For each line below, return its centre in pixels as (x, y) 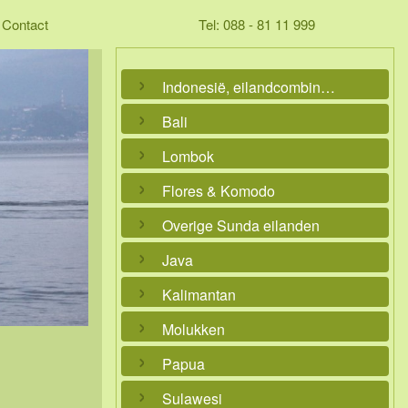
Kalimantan (199, 295)
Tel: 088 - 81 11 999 (257, 24)
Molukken (194, 329)
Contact (25, 24)
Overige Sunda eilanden (241, 225)
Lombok (188, 156)
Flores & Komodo (219, 191)
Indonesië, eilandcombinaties (328, 87)
